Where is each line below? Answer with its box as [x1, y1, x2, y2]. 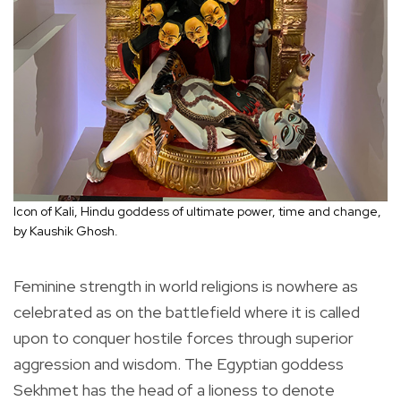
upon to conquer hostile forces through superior [13, 328, 354, 349]
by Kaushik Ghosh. [13, 223, 118, 240]
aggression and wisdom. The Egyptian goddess [13, 354, 344, 375]
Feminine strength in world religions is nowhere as [13, 276, 358, 297]
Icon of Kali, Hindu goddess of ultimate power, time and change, [13, 203, 381, 220]
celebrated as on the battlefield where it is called [13, 302, 360, 323]
